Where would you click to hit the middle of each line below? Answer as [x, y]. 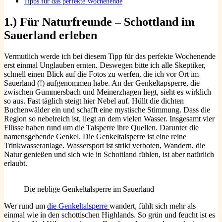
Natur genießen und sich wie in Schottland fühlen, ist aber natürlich [109, 155]
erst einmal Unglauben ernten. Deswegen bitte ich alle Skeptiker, [105, 65]
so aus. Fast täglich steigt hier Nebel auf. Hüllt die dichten [94, 101]
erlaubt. [16, 164]
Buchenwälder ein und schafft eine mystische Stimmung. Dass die [107, 110]
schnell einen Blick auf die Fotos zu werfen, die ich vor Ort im [101, 74]
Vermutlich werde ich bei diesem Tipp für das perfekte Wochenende [110, 56]
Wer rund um [26, 206]
